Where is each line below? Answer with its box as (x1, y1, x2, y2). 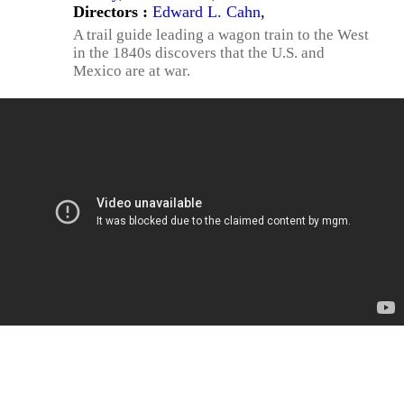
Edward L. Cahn (152, 3, 261, 21)
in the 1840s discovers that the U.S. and (73, 44, 325, 61)
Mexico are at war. (73, 62, 190, 79)
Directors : (73, 3, 152, 21)
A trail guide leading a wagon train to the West (73, 26, 369, 43)
